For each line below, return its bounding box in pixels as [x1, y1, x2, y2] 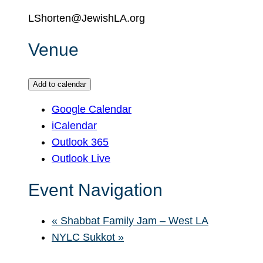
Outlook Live [52, 153, 110, 165]
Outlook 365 [52, 136, 109, 149]
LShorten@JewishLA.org [28, 12, 145, 25]
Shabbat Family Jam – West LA [58, 214, 208, 227]
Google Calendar [52, 103, 131, 116]
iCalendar [52, 120, 97, 132]
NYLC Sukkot [52, 231, 118, 243]
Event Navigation [28, 180, 163, 200]
